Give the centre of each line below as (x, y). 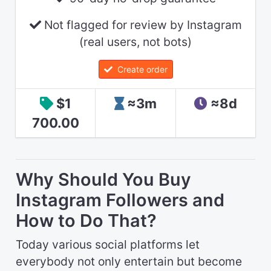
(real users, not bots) (135, 41)
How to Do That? (86, 221)
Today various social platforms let (108, 245)
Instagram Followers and (120, 200)
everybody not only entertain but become (129, 262)
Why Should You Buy (103, 180)
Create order (140, 70)
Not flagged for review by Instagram (141, 24)
